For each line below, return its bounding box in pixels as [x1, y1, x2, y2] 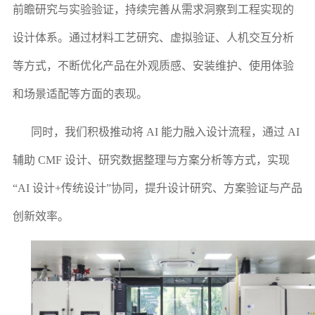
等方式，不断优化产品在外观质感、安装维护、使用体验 [12, 59, 294, 72]
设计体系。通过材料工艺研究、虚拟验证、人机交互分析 [12, 31, 294, 44]
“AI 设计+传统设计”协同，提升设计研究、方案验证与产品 [12, 181, 302, 194]
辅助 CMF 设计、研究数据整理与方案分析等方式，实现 [12, 153, 290, 166]
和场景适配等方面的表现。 [12, 87, 148, 100]
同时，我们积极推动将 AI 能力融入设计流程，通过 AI [30, 125, 300, 138]
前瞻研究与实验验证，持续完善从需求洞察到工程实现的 [12, 3, 294, 15]
